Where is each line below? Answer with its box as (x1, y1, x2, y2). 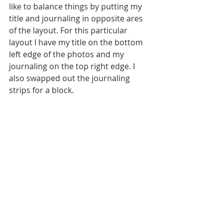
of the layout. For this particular (9, 24, 129, 36)
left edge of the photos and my (9, 48, 126, 60)
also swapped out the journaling (9, 72, 132, 84)
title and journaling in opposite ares (9, 12, 145, 24)
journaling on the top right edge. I (9, 60, 137, 72)
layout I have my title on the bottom (9, 36, 145, 48)
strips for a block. (9, 84, 74, 96)
